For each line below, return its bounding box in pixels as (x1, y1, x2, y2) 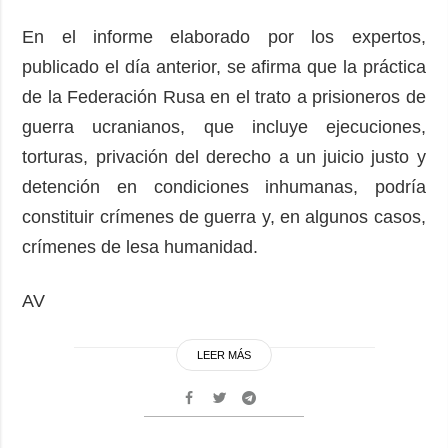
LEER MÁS (197, 348, 251, 361)
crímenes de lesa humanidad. (22, 236, 264, 257)
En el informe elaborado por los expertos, (22, 26, 426, 47)
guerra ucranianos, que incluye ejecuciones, (22, 116, 426, 137)
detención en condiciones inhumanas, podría (22, 176, 426, 197)
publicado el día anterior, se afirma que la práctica (22, 56, 426, 77)
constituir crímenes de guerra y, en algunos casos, (22, 206, 426, 227)
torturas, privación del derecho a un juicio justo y (22, 146, 426, 167)
